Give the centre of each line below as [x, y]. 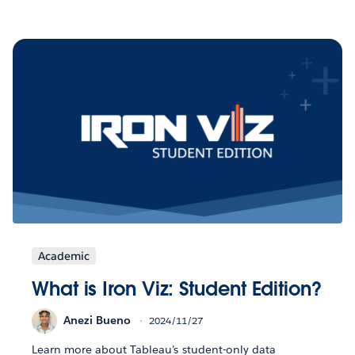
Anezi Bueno [97, 321]
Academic [64, 256]
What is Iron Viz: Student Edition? [177, 288]
